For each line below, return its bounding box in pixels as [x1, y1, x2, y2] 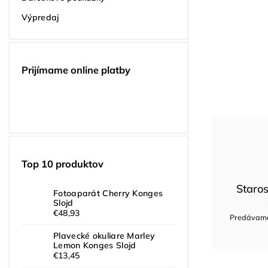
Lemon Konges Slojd [53, 240, 136, 251]
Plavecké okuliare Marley [53, 230, 156, 242]
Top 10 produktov [22, 157, 103, 170]
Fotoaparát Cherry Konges [53, 188, 163, 199]
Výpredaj [22, 11, 59, 23]
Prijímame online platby [22, 64, 130, 77]
